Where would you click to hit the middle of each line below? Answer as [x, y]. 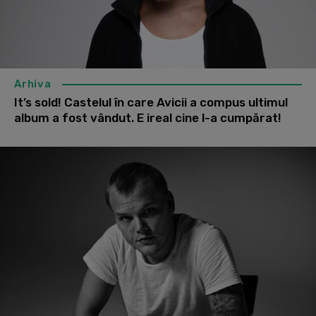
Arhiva [33, 84]
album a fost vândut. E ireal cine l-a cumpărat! [148, 117]
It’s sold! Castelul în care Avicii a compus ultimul [151, 102]
